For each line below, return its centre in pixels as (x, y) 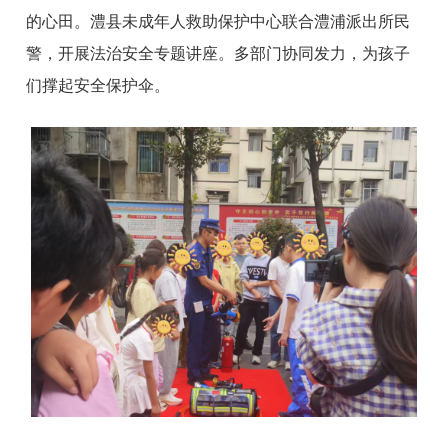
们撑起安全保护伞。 (98, 86)
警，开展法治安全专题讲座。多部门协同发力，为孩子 (218, 54)
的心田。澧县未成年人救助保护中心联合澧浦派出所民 (218, 22)
